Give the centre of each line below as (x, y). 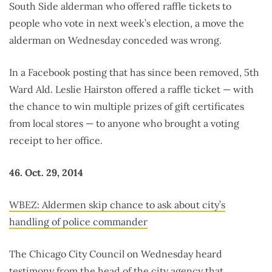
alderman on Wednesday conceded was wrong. (115, 40)
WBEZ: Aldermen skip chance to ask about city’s (117, 205)
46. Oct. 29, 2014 (46, 173)
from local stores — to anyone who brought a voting (124, 124)
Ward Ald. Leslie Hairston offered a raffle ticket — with (131, 90)
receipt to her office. (56, 141)
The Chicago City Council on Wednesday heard (116, 254)
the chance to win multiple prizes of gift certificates (127, 107)
